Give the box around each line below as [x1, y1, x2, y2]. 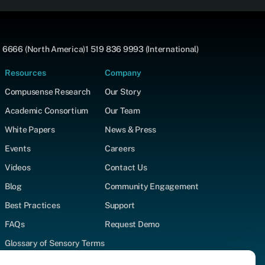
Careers [104, 143, 135, 153]
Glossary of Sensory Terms [4, 238, 105, 248]
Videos [4, 162, 31, 172]
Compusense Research [4, 86, 91, 96]
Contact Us [104, 162, 147, 172]
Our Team [104, 105, 140, 115]
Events [4, 143, 31, 153]
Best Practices [4, 200, 60, 210]
